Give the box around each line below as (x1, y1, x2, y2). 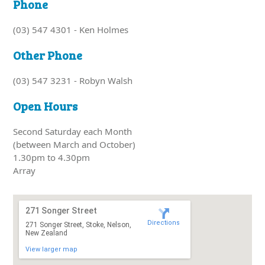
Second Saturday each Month (13, 125, 132, 137)
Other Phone (13, 47, 83, 63)
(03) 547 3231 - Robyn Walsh (13, 74, 133, 86)
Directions (147, 218, 180, 227)
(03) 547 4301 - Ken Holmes (13, 23, 129, 35)
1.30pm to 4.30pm (13, 151, 91, 163)
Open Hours (13, 98, 78, 114)
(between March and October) (13, 138, 136, 150)
